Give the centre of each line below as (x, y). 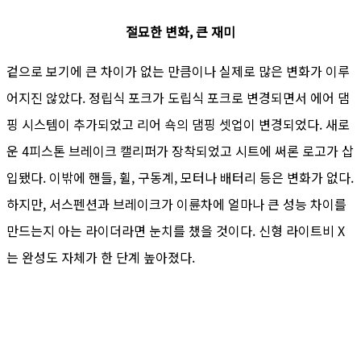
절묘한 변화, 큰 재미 (180, 31)
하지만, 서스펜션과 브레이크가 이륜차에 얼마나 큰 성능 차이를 (176, 203)
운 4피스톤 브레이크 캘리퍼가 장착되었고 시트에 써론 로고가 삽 (180, 150)
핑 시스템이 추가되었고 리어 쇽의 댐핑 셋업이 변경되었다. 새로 (178, 124)
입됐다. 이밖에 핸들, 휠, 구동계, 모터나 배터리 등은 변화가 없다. (180, 177)
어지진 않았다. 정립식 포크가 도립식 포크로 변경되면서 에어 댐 (178, 97)
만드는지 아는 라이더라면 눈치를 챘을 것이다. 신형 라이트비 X (176, 230)
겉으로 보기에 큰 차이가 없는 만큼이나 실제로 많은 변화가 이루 (178, 71)
